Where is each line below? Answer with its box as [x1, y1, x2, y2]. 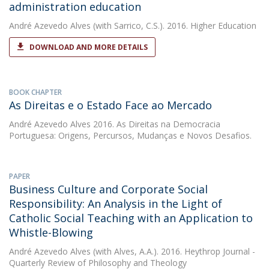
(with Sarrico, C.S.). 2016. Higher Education [91, 20, 256, 31]
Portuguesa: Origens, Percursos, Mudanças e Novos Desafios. [9, 130, 252, 141]
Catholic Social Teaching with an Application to [9, 211, 253, 225]
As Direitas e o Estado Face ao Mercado [9, 98, 212, 112]
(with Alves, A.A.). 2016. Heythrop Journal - [91, 246, 255, 257]
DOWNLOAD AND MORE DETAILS [29, 42, 148, 52]
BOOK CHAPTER [9, 87, 62, 97]
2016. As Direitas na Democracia [91, 118, 220, 130]
